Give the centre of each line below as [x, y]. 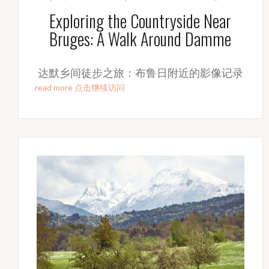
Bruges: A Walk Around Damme [141, 39]
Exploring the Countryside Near [141, 21]
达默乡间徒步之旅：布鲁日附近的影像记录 [140, 73]
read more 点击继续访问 [80, 88]
